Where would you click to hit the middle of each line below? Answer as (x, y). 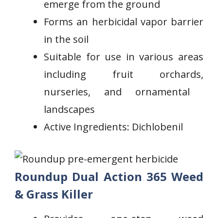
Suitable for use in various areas (124, 57)
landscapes (69, 109)
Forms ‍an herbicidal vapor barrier (124, 22)
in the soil (66, 39)
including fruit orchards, (124, 74)
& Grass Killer (54, 194)
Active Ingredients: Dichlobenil (113, 127)
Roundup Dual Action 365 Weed (109, 176)
